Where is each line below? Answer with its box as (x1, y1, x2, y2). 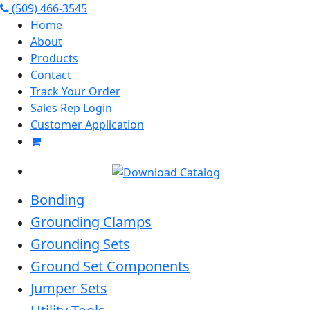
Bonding (30, 190, 84, 209)
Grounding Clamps (30, 212, 152, 231)
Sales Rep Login (30, 100, 112, 116)
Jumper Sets (30, 278, 107, 298)
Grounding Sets (30, 234, 130, 253)
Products (30, 51, 78, 66)
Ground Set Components (30, 256, 190, 275)
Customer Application (30, 117, 144, 132)
